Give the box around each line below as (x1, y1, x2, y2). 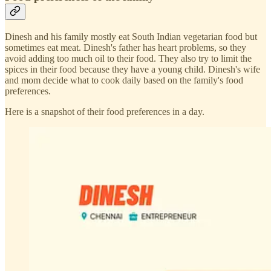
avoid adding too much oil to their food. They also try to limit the (5, 53, 252, 64)
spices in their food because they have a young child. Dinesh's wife (5, 64, 260, 74)
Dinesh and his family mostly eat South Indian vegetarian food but (5, 31, 257, 42)
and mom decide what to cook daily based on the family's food (5, 74, 243, 85)
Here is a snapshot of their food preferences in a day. (5, 106, 204, 117)
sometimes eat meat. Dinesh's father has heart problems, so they (5, 42, 246, 53)
